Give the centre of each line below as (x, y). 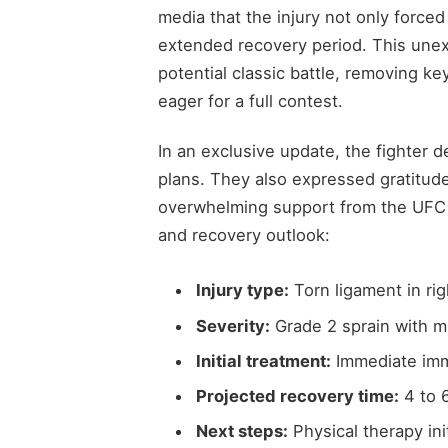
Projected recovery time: (297, 396)
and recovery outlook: (243, 234)
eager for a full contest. (250, 101)
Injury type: (242, 290)
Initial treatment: (263, 360)
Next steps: (241, 431)
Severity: (232, 325)
